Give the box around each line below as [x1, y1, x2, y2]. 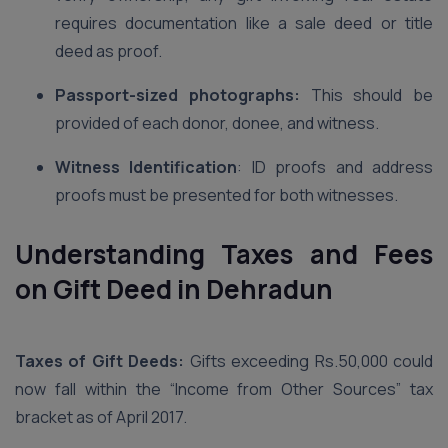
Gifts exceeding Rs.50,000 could [184, 350, 434, 372]
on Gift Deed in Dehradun [15, 271, 333, 307]
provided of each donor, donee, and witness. [55, 112, 379, 134]
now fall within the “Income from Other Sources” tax [15, 378, 433, 400]
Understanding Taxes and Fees [15, 236, 433, 272]
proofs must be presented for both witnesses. [55, 184, 398, 206]
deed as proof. [55, 40, 162, 62]
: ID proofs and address [237, 156, 434, 178]
